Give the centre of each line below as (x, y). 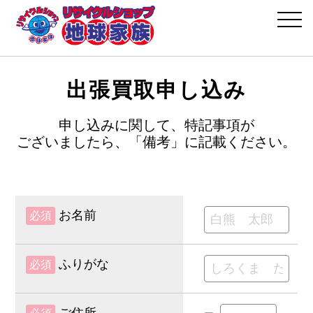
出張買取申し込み (156, 90)
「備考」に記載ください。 (212, 142)
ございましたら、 (73, 142)
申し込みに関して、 (122, 125)
